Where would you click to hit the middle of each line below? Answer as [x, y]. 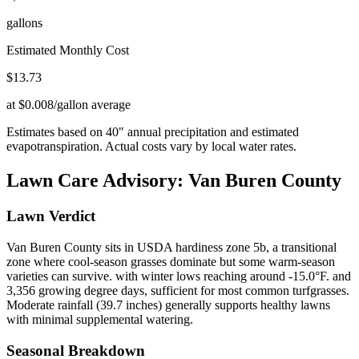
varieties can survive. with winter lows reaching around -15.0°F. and [179, 276]
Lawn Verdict [51, 216]
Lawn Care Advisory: [97, 181]
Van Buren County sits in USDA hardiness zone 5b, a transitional [171, 247]
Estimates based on [56, 132]
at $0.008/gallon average [69, 105]
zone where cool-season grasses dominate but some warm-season [171, 262]
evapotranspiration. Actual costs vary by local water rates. [151, 147]
